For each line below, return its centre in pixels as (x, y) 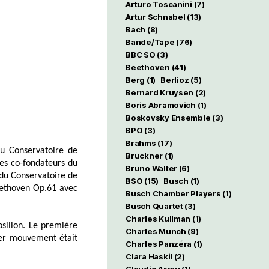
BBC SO (141, 55)
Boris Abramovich (161, 105)
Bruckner (144, 156)
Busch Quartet (154, 206)
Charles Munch (156, 231)
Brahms (141, 143)
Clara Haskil (149, 256)
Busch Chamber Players (173, 193)
